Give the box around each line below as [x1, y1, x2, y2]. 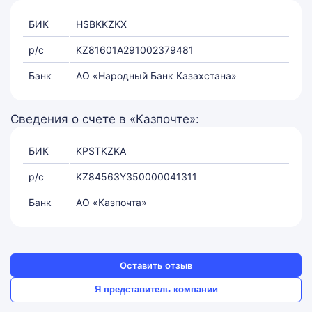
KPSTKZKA [76, 145, 126, 157]
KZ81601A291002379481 [76, 44, 194, 56]
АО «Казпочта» [76, 196, 147, 208]
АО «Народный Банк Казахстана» [76, 70, 237, 81]
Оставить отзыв [120, 260, 192, 271]
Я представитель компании [94, 284, 218, 295]
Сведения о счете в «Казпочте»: [10, 112, 199, 126]
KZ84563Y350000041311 [76, 171, 197, 182]
